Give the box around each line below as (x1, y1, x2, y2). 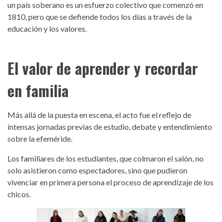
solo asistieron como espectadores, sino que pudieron (7, 165, 187, 175)
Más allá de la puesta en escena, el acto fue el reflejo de (7, 110, 191, 119)
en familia (7, 79, 68, 102)
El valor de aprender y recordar (7, 56, 198, 79)
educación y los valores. (7, 23, 87, 33)
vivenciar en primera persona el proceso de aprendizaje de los (7, 177, 214, 187)
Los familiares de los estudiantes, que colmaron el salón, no (7, 153, 204, 163)
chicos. (7, 189, 31, 199)
